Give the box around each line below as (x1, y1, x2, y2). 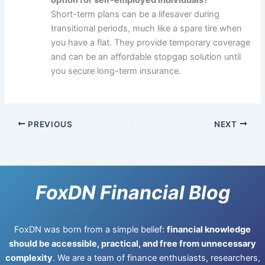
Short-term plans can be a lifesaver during (51, 8, 220, 20)
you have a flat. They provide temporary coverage (51, 37, 251, 48)
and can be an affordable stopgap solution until (51, 51, 241, 62)
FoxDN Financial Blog (35, 181, 230, 204)
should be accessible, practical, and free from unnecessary (9, 238, 256, 249)
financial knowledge (167, 224, 251, 235)
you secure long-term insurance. (51, 65, 182, 76)
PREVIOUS (25, 119, 73, 129)
